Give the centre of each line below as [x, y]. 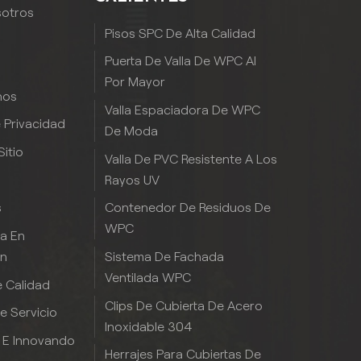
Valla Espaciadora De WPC [183, 110]
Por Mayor [135, 82]
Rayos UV [133, 180]
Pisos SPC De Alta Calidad [180, 33]
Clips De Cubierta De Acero [184, 305]
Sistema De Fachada [165, 256]
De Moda [132, 131]
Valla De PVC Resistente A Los [191, 159]
